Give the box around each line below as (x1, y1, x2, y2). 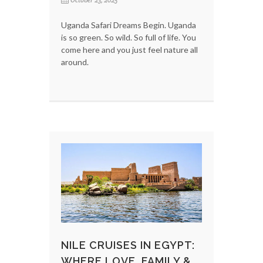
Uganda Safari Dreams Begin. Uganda (61, 20, 196, 31)
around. (61, 57, 89, 68)
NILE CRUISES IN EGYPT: (61, 239, 195, 252)
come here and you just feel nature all (61, 45, 198, 55)
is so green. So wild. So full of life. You (61, 32, 196, 43)
